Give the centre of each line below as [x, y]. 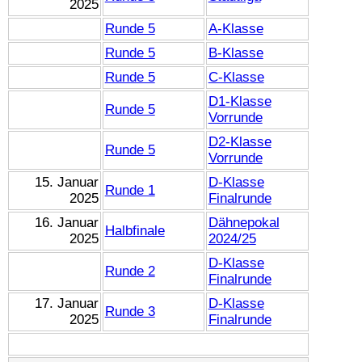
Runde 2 [130, 271]
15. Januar [67, 182]
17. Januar [67, 303]
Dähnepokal [244, 222]
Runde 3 [130, 311]
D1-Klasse [240, 101]
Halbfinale [135, 230]
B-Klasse [236, 53]
